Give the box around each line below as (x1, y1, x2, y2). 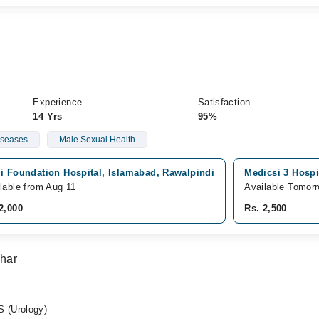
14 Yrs (33, 111, 63, 122)
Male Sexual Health (58, 135, 135, 145)
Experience (33, 97, 83, 108)
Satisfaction (197, 97, 251, 108)
